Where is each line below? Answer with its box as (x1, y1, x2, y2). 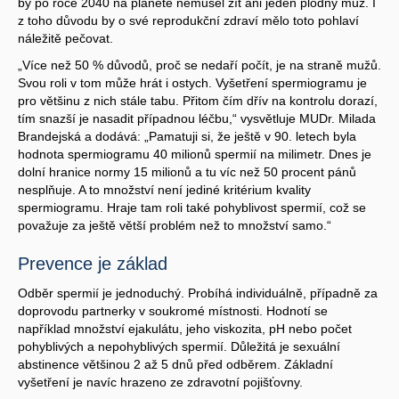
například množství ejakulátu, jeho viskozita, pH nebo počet (18, 321, 352, 336)
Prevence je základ (18, 253, 167, 273)
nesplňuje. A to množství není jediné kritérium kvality (18, 182, 311, 197)
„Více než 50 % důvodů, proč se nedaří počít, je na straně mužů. (18, 57, 381, 72)
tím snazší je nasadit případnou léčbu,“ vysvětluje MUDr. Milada (18, 110, 376, 126)
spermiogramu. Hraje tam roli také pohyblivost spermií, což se (18, 199, 366, 215)
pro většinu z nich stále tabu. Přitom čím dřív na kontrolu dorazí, (18, 93, 378, 108)
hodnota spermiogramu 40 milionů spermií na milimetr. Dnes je (18, 146, 371, 161)
